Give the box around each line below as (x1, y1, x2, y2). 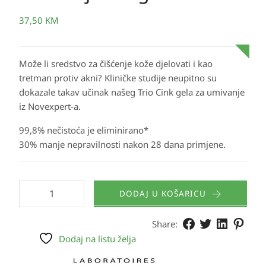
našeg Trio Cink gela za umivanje (109, 86, 245, 98)
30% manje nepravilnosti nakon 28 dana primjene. (19, 138, 226, 150)
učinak (82, 86, 109, 98)
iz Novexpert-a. (19, 100, 81, 112)
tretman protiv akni (19, 72, 98, 84)
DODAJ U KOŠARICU (119, 188, 206, 199)
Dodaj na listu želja (59, 233, 137, 245)
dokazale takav (19, 86, 82, 98)
